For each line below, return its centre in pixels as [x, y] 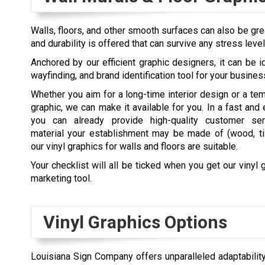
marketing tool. [61, 179]
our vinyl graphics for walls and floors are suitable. [134, 147]
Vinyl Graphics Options [135, 222]
